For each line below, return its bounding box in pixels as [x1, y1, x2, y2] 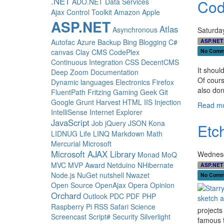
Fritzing [87, 87, 111, 97]
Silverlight [140, 211, 170, 222]
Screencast [51, 211, 86, 222]
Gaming [113, 87, 138, 97]
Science [130, 201, 155, 212]
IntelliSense [51, 107, 87, 117]
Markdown [111, 128, 144, 139]
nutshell [99, 170, 124, 180]
